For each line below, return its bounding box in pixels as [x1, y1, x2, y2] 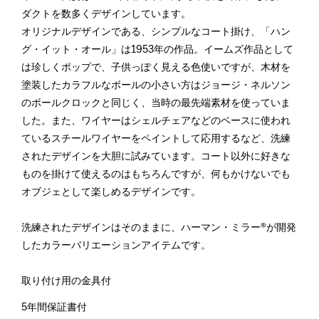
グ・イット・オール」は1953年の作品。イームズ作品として [21, 45, 293, 55]
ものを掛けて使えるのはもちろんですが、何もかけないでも [21, 169, 291, 179]
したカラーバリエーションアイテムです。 [21, 241, 211, 251]
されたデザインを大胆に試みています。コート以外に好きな [21, 152, 291, 162]
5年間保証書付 [21, 303, 87, 313]
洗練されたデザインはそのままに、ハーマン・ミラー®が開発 [21, 223, 296, 233]
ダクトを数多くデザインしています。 [21, 9, 191, 19]
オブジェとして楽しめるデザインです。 [21, 187, 201, 197]
